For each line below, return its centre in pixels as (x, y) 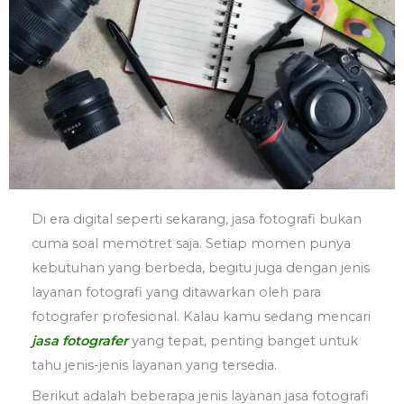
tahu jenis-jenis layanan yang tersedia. (154, 365)
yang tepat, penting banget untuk (243, 340)
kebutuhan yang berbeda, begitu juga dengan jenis (201, 267)
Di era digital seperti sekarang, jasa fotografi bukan (197, 219)
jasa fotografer (80, 340)
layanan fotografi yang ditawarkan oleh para (176, 292)
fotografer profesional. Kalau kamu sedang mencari (201, 316)
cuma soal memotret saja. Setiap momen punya (191, 243)
